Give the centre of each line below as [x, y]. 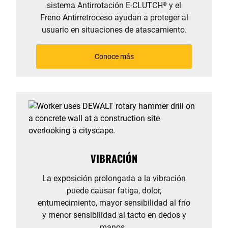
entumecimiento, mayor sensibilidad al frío [114, 203]
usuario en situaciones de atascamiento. [114, 30]
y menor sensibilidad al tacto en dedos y [114, 215]
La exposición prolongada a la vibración [114, 178]
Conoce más [114, 56]
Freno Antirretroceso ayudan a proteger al [114, 18]
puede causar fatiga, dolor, [114, 191]
